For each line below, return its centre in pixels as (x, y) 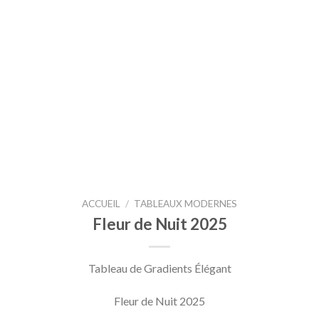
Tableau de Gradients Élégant (159, 268)
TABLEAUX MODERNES (186, 203)
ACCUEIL (101, 203)
